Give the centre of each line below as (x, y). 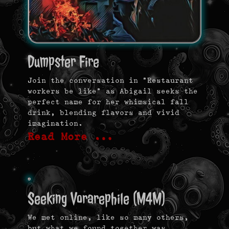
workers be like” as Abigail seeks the (113, 91)
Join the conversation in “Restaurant (110, 81)
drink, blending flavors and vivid (104, 113)
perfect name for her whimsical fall (108, 102)
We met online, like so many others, (108, 217)
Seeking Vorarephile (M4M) (96, 199)
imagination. (55, 123)
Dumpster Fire (63, 62)
